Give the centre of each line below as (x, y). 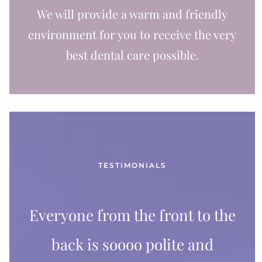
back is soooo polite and (132, 244)
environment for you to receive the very (132, 34)
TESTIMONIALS (132, 165)
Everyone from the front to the (132, 215)
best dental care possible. (132, 54)
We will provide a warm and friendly (132, 13)
